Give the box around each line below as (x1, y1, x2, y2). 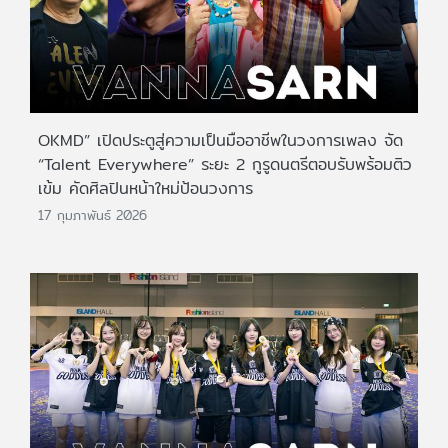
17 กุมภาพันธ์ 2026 (38, 204, 147, 225)
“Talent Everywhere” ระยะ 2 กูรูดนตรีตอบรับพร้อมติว (38, 152, 412, 178)
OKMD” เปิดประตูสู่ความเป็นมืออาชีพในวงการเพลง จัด (38, 128, 403, 154)
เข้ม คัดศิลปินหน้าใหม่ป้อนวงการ (38, 176, 253, 202)
